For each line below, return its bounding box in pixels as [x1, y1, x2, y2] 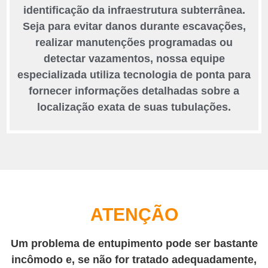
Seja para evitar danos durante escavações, [22, 20, 246, 33]
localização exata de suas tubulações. [37, 101, 231, 114]
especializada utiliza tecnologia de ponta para [17, 69, 251, 81]
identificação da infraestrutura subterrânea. [23, 4, 245, 17]
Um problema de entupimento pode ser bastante [10, 237, 258, 249]
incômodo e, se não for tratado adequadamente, [11, 253, 257, 266]
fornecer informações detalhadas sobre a [29, 85, 239, 98]
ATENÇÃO [90, 204, 178, 224]
